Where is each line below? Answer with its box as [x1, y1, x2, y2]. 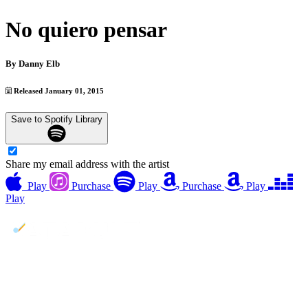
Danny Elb [19, 58, 60, 69]
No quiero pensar [5, 17, 167, 43]
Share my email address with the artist [5, 158, 169, 170]
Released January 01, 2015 [12, 86, 104, 95]
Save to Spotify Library [11, 113, 102, 124]
